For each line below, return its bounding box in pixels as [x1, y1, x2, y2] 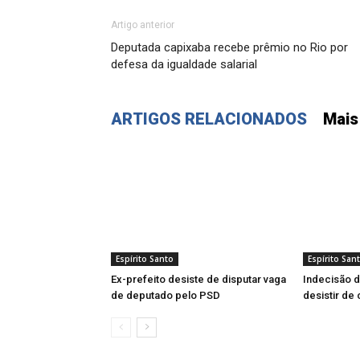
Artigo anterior [111, 19, 174, 31]
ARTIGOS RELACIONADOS [111, 109, 307, 129]
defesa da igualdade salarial [111, 57, 257, 72]
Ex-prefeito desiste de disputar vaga [111, 273, 286, 285]
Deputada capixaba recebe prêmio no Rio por [111, 40, 348, 55]
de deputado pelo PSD [111, 289, 220, 301]
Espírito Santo [116, 253, 174, 264]
